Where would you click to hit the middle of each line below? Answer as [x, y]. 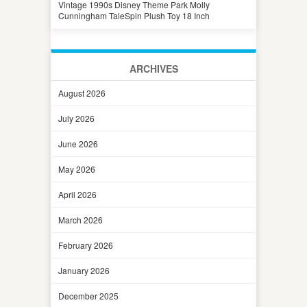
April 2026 [77, 194]
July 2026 [76, 118]
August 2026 [82, 93]
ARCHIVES [153, 68]
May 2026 [77, 169]
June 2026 [78, 143]
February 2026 [86, 245]
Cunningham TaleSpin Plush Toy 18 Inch [134, 15]
